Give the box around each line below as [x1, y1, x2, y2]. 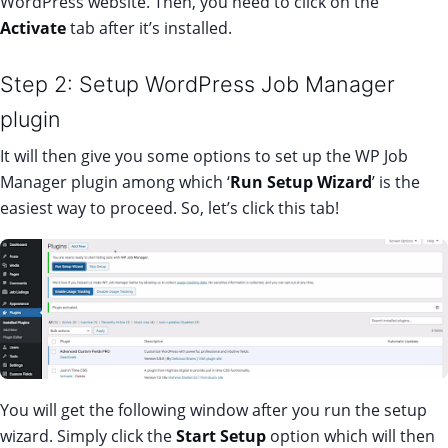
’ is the [372, 170, 420, 193]
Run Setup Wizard [230, 170, 372, 193]
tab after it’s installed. [70, 16, 232, 39]
